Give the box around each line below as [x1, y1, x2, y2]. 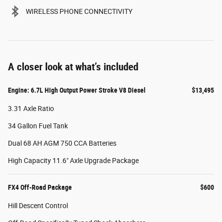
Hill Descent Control [8, 202, 68, 210]
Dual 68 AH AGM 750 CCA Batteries [8, 139, 116, 148]
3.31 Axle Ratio [8, 105, 54, 113]
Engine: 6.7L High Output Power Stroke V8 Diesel [8, 86, 146, 95]
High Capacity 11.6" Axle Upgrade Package [8, 157, 139, 165]
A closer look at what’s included [8, 61, 138, 73]
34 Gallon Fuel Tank [8, 122, 68, 130]
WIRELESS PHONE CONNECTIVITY [26, 7, 132, 16]
